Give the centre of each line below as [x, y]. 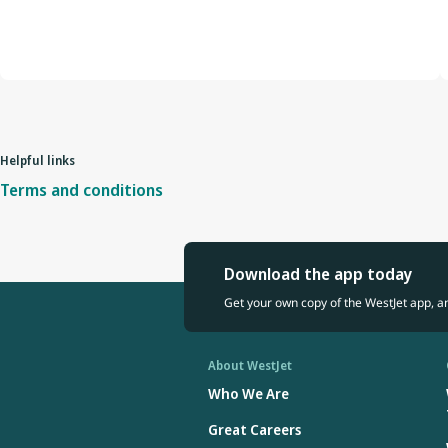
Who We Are [248, 394]
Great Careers [254, 430]
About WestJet [250, 366]
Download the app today [318, 274]
